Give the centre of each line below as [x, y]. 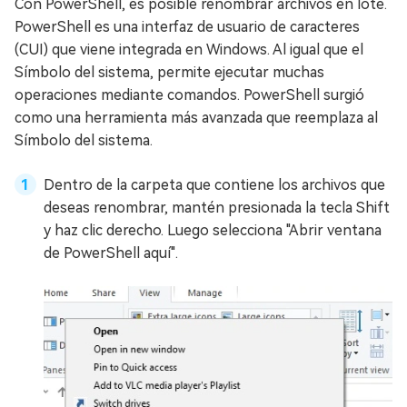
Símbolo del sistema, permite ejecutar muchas [169, 73]
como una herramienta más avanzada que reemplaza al [196, 118]
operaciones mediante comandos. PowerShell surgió [189, 95]
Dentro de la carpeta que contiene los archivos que [214, 185]
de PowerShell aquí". [111, 253]
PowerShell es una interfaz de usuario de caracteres [187, 27]
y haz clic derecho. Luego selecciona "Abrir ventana [213, 231]
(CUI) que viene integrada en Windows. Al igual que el [189, 50]
